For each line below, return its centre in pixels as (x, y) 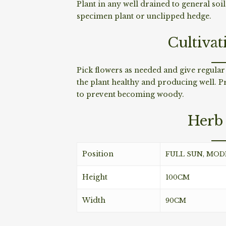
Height (95, 177)
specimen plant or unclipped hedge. (144, 16)
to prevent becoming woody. (130, 94)
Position (98, 154)
